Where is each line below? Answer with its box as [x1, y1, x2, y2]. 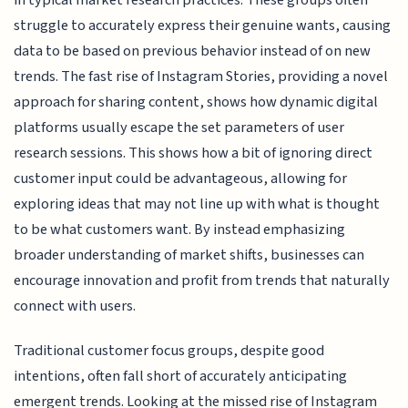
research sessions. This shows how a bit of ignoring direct [14, 142, 373, 165]
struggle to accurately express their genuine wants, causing [14, 15, 392, 37]
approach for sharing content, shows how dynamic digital [14, 91, 379, 114]
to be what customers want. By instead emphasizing [14, 219, 346, 241]
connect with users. [14, 295, 137, 318]
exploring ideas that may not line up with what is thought [14, 193, 381, 216]
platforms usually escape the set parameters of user [14, 117, 345, 139]
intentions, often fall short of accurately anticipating [14, 364, 348, 387]
